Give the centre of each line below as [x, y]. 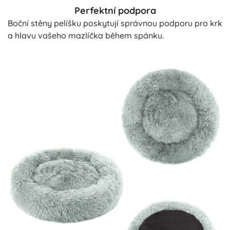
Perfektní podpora [115, 10]
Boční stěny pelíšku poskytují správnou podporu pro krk [115, 23]
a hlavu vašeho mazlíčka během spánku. [86, 35]
